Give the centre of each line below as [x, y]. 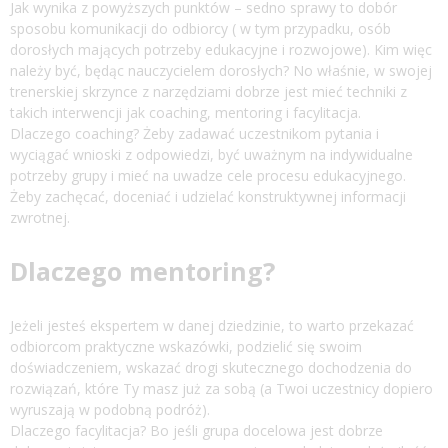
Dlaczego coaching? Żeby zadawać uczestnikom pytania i [194, 133]
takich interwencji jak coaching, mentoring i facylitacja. [185, 112]
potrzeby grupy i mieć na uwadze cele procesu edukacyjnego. [208, 175]
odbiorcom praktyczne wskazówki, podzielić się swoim [186, 346]
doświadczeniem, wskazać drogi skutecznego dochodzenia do [211, 367]
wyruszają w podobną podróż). [110, 409]
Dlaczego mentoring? [142, 270]
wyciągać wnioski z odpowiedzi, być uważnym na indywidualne [211, 154]
